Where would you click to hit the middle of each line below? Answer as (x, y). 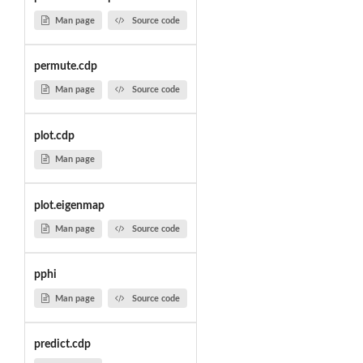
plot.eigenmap (69, 205)
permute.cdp (65, 67)
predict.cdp (62, 345)
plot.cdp (54, 136)
